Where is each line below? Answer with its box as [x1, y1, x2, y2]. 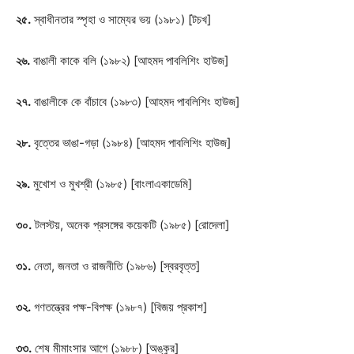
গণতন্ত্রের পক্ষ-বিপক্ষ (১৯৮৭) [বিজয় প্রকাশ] [31, 299, 207, 314]
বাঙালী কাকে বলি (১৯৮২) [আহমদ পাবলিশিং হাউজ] [30, 53, 228, 68]
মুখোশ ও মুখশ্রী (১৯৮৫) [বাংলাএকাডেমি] [30, 176, 192, 191]
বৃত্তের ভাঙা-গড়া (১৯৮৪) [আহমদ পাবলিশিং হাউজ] [31, 135, 231, 150]
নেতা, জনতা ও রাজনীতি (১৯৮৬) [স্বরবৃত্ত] [31, 258, 200, 273]
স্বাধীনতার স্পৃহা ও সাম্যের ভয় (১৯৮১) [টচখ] [31, 12, 211, 27]
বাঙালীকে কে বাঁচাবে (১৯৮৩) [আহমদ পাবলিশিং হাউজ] [31, 94, 239, 109]
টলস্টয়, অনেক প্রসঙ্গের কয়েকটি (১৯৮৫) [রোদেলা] [32, 217, 229, 232]
